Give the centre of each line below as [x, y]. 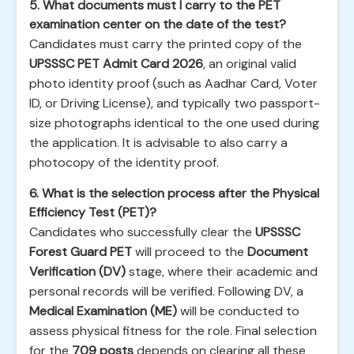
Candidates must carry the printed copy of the [166, 44]
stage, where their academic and [222, 271]
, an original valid [250, 64]
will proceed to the [190, 252]
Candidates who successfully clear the [142, 232]
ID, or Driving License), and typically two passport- [175, 103]
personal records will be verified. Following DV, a [166, 291]
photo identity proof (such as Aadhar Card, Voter [173, 83]
